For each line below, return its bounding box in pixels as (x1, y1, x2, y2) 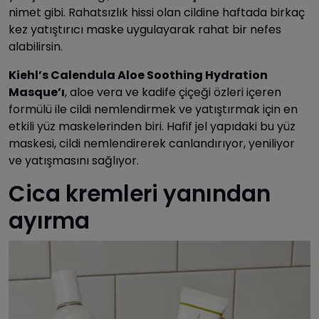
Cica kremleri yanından (9, 178, 271, 209)
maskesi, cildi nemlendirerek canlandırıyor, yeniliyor (9, 135, 295, 152)
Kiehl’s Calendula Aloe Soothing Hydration (9, 66, 268, 83)
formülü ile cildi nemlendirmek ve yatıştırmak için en (9, 100, 298, 117)
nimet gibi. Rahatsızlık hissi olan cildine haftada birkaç (9, 4, 305, 21)
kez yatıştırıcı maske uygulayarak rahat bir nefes (9, 21, 281, 38)
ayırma (9, 205, 90, 236)
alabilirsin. (9, 38, 63, 55)
